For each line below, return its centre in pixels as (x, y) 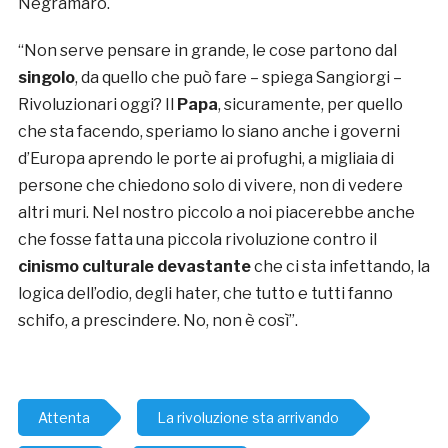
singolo (46, 77)
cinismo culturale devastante (134, 266)
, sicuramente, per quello (310, 104)
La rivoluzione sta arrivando (247, 417)
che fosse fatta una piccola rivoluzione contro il (197, 239)
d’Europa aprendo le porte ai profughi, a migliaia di (205, 158)
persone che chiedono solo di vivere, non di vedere (210, 185)
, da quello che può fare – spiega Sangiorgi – (238, 77)
